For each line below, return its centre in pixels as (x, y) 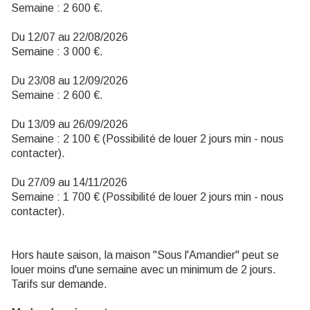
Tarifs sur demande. (59, 284)
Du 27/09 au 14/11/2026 (69, 182)
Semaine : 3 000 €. (57, 52)
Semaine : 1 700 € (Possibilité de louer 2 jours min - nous (147, 197)
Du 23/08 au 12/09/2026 (70, 81)
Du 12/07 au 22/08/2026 (70, 37)
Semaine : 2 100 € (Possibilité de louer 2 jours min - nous (147, 139)
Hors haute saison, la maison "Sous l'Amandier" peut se (145, 255)
